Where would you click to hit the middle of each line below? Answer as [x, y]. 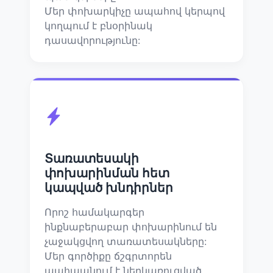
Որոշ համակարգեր [94, 212]
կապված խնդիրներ [109, 187]
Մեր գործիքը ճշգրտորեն [108, 256]
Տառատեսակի [92, 158]
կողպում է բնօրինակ [98, 25]
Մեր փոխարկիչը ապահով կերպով [135, 11]
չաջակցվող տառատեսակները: [126, 241]
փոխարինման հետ [107, 173]
